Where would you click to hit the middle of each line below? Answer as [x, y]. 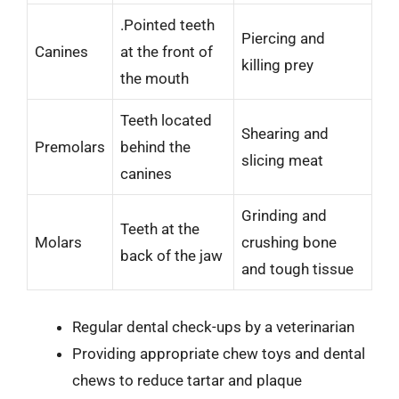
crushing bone [289, 242]
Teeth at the [160, 229]
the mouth [155, 78]
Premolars [70, 147]
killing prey [277, 65]
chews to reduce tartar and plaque [187, 380]
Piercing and [283, 38]
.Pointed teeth [167, 25]
